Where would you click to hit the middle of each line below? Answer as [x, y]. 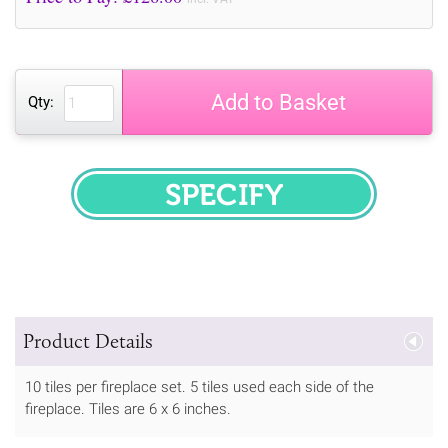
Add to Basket [278, 102]
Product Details [88, 340]
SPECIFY [265, 206]
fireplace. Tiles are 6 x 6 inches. [128, 408]
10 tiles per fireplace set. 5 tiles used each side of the [199, 386]
